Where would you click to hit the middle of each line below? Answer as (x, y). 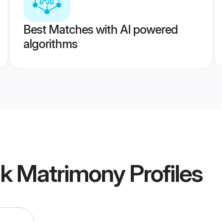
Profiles (164, 173)
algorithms (50, 44)
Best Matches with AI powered (100, 29)
